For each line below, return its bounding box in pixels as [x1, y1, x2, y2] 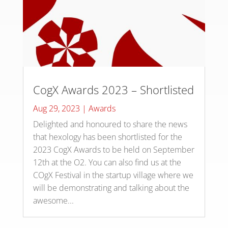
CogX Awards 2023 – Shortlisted [33, 82, 194, 98]
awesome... [33, 195, 74, 207]
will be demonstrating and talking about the [33, 182, 189, 194]
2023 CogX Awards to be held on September [33, 144, 194, 156]
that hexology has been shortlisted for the [33, 131, 182, 143]
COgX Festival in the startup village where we [33, 169, 193, 181]
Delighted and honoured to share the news [33, 119, 187, 130]
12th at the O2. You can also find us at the [33, 157, 181, 168]
